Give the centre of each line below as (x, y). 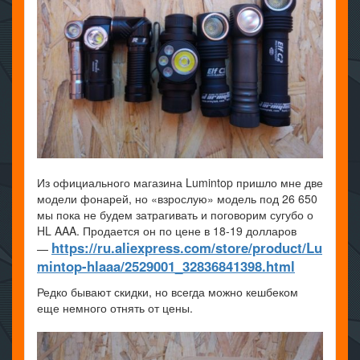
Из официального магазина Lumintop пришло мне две (180, 182)
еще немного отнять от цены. (115, 308)
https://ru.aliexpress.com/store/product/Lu (187, 247)
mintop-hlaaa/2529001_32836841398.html (166, 266)
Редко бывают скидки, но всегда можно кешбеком (168, 292)
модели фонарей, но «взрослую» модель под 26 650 (177, 198)
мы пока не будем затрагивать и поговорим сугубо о (175, 215)
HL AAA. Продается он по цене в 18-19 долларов (167, 231)
